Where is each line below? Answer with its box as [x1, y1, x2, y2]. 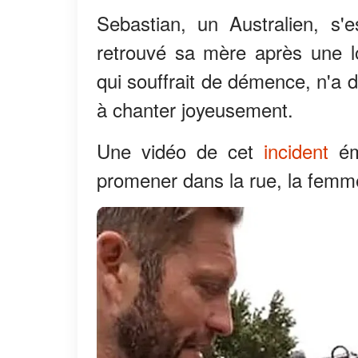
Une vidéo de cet [97, 137, 264, 165]
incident [264, 137, 339, 165]
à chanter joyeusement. [97, 95, 293, 124]
